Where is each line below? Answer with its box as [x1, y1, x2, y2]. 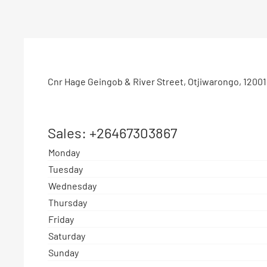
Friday [48, 213, 74, 225]
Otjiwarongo [188, 76, 239, 87]
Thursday [48, 197, 87, 208]
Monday [48, 147, 80, 158]
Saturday [48, 230, 85, 241]
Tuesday [48, 163, 83, 175]
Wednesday [48, 180, 97, 191]
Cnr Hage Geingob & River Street [48, 76, 184, 87]
